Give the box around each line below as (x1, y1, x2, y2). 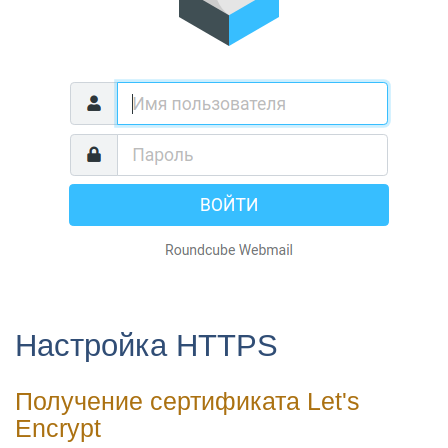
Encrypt (15, 413, 101, 442)
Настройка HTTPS (15, 327, 278, 363)
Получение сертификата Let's (15, 386, 360, 415)
